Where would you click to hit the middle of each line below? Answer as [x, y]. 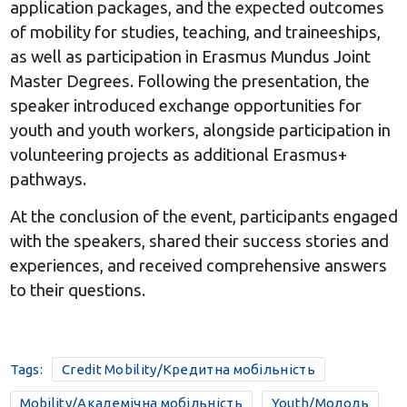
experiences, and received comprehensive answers [198, 265]
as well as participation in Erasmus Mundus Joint [190, 56]
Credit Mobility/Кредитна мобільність [189, 369]
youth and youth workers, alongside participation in [200, 130]
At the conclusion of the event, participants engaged [203, 216]
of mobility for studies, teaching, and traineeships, [195, 32]
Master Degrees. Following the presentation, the [189, 81]
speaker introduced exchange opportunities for [185, 105]
